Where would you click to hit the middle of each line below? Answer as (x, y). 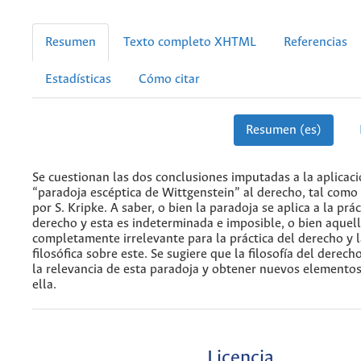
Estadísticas (78, 79)
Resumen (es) (283, 130)
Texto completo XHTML (190, 42)
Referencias (315, 42)
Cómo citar (169, 79)
